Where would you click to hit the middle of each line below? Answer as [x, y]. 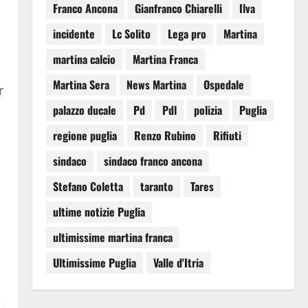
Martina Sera [81, 85]
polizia [208, 110]
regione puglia [85, 136]
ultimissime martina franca [112, 238]
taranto [156, 187]
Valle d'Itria [178, 263]
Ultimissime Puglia [94, 263]
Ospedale [223, 85]
